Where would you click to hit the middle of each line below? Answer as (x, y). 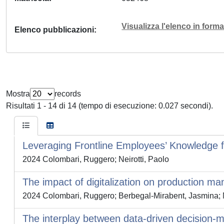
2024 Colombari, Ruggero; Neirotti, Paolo (96, 159)
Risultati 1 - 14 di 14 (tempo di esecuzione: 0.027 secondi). (109, 106)
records (68, 94)
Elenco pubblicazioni (54, 30)
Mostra (18, 94)
